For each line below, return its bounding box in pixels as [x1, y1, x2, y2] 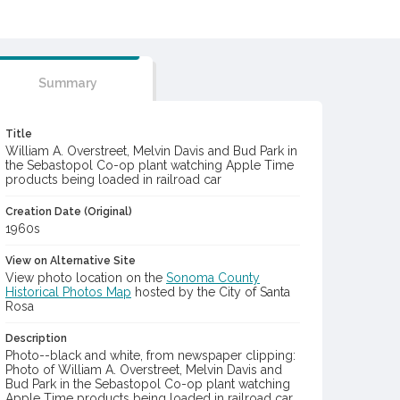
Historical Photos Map [5, 285, 131, 299]
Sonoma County [166, 271, 260, 285]
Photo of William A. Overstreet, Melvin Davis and [5, 362, 282, 377]
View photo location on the [5, 271, 166, 285]
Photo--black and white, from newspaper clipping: [5, 348, 296, 362]
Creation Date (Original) [5, 205, 132, 218]
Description [5, 332, 67, 345]
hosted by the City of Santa [131, 285, 290, 299]
